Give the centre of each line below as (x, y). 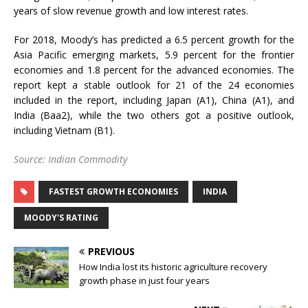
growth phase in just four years (144, 281)
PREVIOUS (111, 252)
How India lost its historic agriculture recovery (173, 267)
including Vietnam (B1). (64, 131)
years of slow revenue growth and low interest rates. (131, 11)
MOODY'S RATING (61, 218)
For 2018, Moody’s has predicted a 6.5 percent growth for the (154, 40)
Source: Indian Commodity (70, 159)
